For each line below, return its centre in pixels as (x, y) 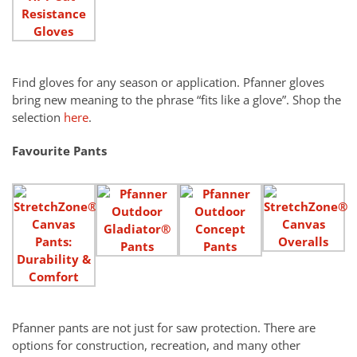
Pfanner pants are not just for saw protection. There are (164, 328)
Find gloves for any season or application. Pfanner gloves (168, 82)
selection (38, 118)
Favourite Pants (59, 151)
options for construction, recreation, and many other (156, 345)
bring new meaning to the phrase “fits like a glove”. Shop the (177, 100)
